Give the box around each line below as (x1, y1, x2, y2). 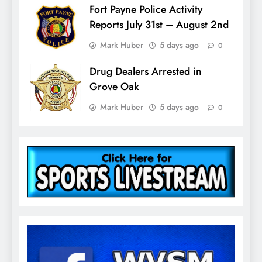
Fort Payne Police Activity (89, 2, 202, 18)
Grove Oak (89, 79, 139, 95)
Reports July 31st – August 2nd (89, 17, 229, 33)
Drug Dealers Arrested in (89, 64, 202, 80)
